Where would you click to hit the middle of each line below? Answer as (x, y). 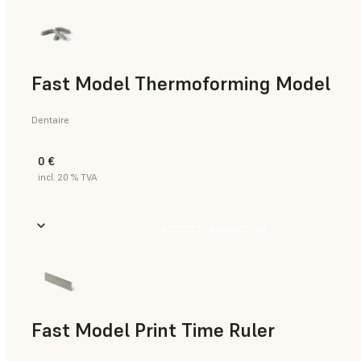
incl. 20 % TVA (68, 177)
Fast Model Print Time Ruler (153, 330)
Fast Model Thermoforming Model (181, 84)
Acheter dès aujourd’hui (213, 227)
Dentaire (50, 120)
